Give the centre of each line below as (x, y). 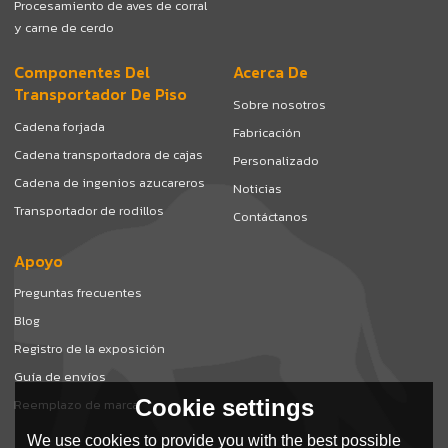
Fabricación (267, 132)
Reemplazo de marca (77, 404)
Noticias (258, 188)
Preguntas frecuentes (78, 292)
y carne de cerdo (64, 28)
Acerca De (271, 73)
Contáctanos (271, 216)
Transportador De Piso (101, 95)
